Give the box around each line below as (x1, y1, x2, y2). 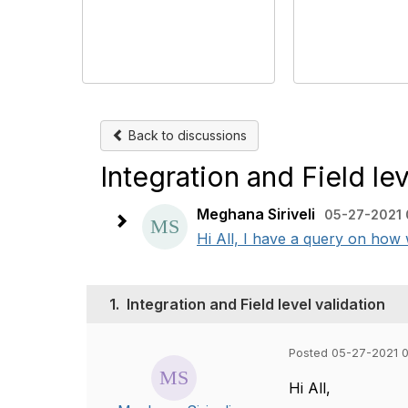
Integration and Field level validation (127, 295, 385, 313)
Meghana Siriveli (197, 205, 315, 223)
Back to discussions (125, 127, 247, 143)
